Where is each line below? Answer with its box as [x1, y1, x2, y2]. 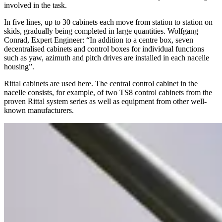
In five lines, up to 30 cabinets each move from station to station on [4, 18, 213, 27]
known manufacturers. [4, 106, 74, 115]
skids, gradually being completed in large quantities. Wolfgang [4, 27, 198, 36]
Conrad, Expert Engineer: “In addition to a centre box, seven [4, 36, 193, 45]
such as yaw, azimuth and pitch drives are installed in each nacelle [4, 54, 209, 62]
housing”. [4, 62, 34, 71]
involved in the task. [4, 1, 67, 10]
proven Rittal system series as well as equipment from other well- [4, 97, 207, 106]
